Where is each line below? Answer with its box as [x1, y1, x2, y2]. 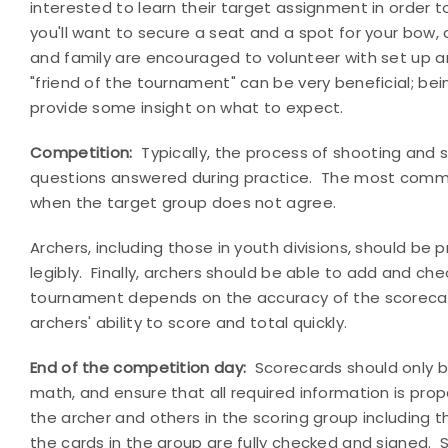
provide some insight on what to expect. [30, 97, 344, 118]
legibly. [30, 262, 83, 283]
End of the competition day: [30, 357, 247, 378]
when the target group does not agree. [30, 192, 337, 213]
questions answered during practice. [30, 167, 313, 188]
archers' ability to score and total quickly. [30, 312, 348, 333]
